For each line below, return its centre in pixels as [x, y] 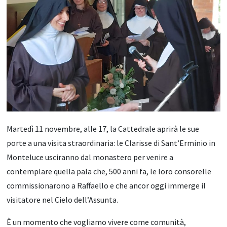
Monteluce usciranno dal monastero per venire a [90, 157]
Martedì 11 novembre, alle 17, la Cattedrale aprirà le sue [103, 129]
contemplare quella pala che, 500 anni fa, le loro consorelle [109, 172]
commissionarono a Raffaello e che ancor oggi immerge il [106, 186]
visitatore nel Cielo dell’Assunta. [63, 200]
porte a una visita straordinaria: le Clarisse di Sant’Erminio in [111, 143]
